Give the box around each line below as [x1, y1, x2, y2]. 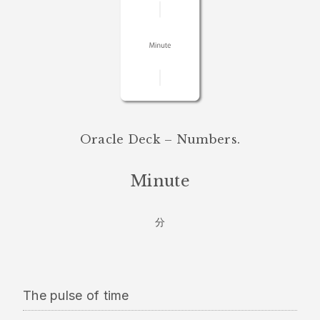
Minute [130, 171, 190, 191]
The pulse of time [23, 287, 129, 303]
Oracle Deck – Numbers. [79, 131, 241, 146]
